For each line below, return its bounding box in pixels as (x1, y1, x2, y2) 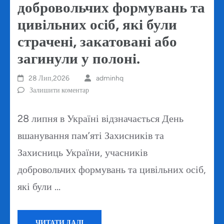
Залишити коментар (29, 86, 89, 95)
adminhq (95, 74, 123, 83)
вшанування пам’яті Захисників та (17, 129, 164, 142)
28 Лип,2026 (28, 74, 70, 83)
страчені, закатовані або (17, 32, 177, 50)
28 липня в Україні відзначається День (17, 112, 183, 125)
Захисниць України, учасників (17, 146, 147, 159)
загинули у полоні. (17, 49, 140, 67)
